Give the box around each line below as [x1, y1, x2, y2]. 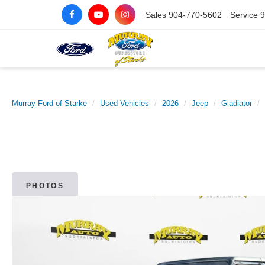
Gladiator [221, 99, 252, 108]
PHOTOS [25, 182, 64, 190]
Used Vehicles [100, 99, 149, 108]
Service [230, 9, 258, 20]
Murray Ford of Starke [12, 99, 87, 108]
